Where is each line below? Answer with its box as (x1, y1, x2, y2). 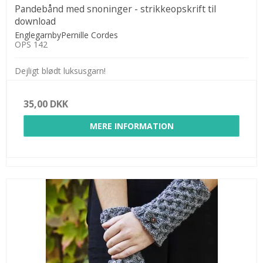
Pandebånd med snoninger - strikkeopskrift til (15, 2, 216, 15)
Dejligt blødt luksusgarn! (15, 65, 106, 76)
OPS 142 (15, 38, 48, 50)
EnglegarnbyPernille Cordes (15, 29, 118, 41)
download (15, 15, 56, 28)
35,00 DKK (23, 97, 68, 110)
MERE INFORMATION (89, 120, 174, 131)
